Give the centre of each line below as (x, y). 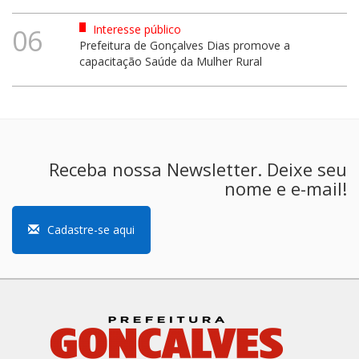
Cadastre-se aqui (91, 229)
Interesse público (135, 29)
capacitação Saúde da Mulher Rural (170, 61)
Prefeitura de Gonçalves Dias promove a (184, 45)
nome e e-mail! (286, 188)
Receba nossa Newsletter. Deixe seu (198, 169)
